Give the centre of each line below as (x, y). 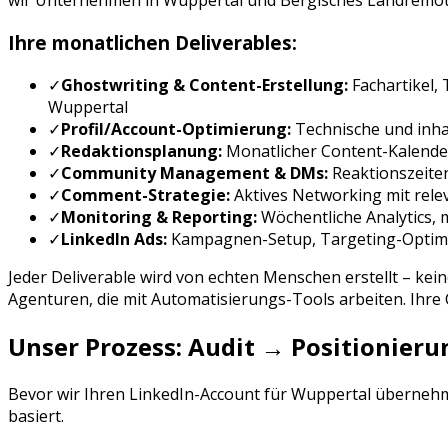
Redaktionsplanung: (141, 150)
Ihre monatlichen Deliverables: (152, 43)
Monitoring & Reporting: (159, 216)
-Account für (242, 393)
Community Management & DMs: (194, 172)
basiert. (36, 415)
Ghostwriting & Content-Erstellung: (204, 84)
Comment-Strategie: (145, 194)
